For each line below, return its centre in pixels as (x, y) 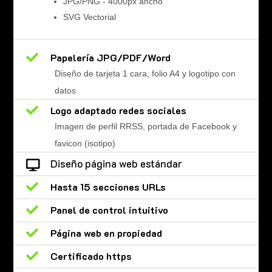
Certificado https (91, 256)
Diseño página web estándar (116, 164)
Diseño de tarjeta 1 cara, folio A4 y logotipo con (145, 74)
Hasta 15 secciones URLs (108, 187)
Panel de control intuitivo (109, 210)
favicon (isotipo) (85, 144)
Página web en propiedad (106, 233)
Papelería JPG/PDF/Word (110, 58)
